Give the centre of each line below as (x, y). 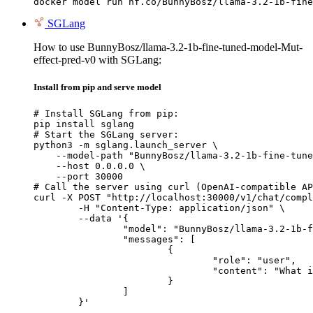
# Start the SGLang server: (106, 134)
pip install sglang (84, 124)
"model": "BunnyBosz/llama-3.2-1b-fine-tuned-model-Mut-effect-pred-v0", (78, 228)
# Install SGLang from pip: (106, 113)
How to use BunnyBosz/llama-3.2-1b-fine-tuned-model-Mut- (168, 47)
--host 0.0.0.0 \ (89, 166)
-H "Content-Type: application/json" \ (56, 208)
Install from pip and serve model (97, 87)
